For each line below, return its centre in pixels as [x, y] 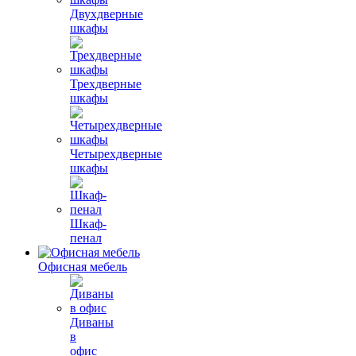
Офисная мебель [83, 266]
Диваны [92, 322]
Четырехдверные [116, 153]
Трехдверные [106, 83]
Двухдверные [106, 14]
